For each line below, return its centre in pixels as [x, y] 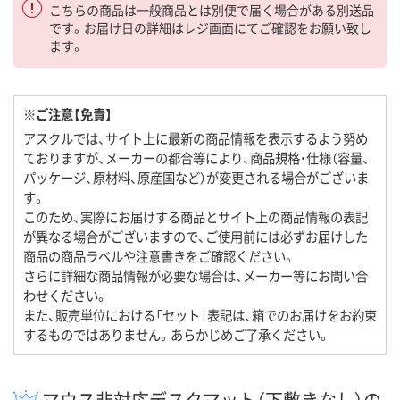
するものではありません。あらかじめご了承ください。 [177, 335]
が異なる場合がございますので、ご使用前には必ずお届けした [196, 237]
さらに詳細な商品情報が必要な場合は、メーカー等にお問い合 [196, 276]
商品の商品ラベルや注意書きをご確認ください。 [159, 256]
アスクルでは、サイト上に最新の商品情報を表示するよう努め [196, 138]
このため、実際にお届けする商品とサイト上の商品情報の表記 [196, 217]
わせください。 [66, 296]
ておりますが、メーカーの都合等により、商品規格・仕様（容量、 [196, 158]
